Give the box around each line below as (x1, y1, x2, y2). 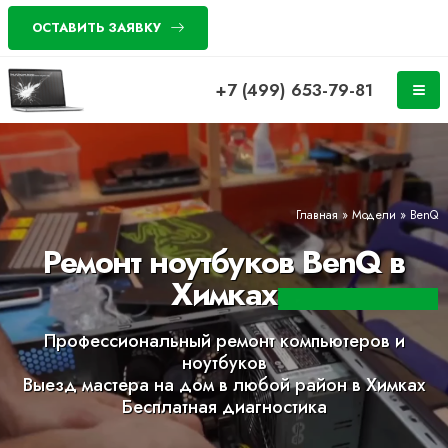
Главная (296, 206, 338, 223)
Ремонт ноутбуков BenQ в (43, 239, 405, 285)
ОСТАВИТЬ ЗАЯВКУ (31, 18, 161, 37)
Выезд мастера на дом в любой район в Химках (23, 372, 425, 398)
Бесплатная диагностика (121, 394, 327, 420)
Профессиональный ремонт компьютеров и (43, 328, 405, 354)
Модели (352, 206, 396, 223)
